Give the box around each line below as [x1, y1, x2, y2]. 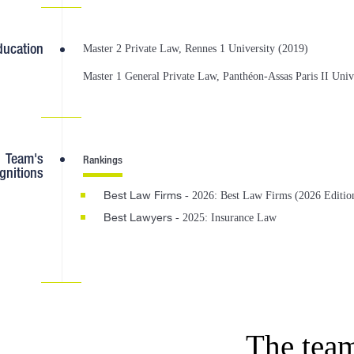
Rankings [83, 153, 122, 166]
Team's [6, 149, 43, 167]
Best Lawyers [104, 210, 172, 224]
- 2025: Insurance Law [172, 212, 277, 224]
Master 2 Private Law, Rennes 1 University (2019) [83, 43, 308, 55]
